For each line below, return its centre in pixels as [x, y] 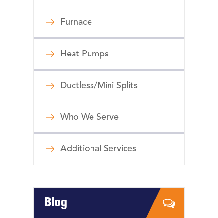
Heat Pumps [84, 54]
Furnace [76, 23]
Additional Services [98, 149]
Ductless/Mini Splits [99, 86]
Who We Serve [90, 118]
